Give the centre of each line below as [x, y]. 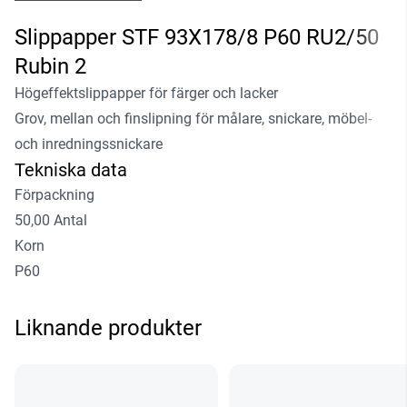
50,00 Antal [51, 221]
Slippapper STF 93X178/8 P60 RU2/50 [197, 38]
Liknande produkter [108, 328]
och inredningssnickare [89, 144]
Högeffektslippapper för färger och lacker [146, 94]
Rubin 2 [50, 67]
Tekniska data [71, 170]
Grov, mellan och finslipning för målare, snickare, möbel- [193, 119]
